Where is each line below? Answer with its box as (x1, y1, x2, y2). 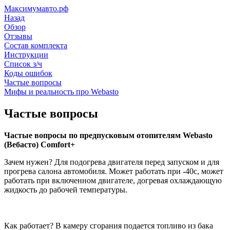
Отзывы (4, 32, 32, 41)
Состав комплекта (4, 41, 67, 50)
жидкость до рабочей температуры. (4, 185, 127, 194)
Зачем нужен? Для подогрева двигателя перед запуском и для (4, 157, 219, 166)
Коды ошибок (4, 69, 52, 78)
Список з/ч (4, 60, 42, 68)
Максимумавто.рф (4, 4, 68, 13)
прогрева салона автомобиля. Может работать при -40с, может (4, 166, 223, 176)
